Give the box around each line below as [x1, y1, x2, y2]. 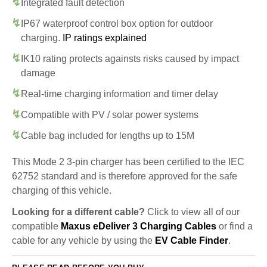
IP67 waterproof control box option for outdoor [21, 18, 213, 29]
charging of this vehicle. [12, 185, 111, 195]
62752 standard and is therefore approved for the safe [12, 170, 237, 181]
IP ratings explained [63, 32, 147, 43]
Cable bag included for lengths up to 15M [21, 130, 194, 141]
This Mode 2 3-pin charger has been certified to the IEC [12, 156, 244, 167]
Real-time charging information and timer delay [21, 88, 218, 99]
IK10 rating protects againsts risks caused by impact [21, 53, 239, 64]
